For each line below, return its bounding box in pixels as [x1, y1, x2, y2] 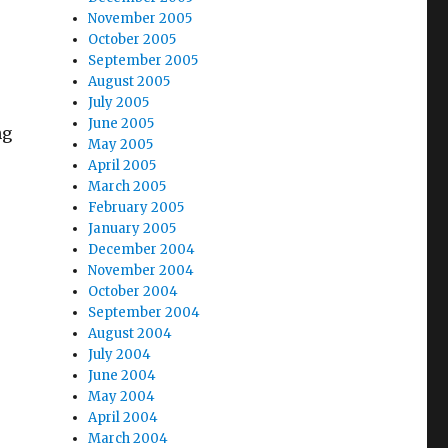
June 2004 [88, 367, 157, 385]
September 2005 [88, 52, 199, 70]
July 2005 [88, 94, 150, 112]
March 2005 [88, 178, 167, 196]
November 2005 [88, 10, 193, 28]
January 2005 [88, 220, 177, 238]
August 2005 [88, 73, 171, 91]
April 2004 [88, 409, 159, 427]
